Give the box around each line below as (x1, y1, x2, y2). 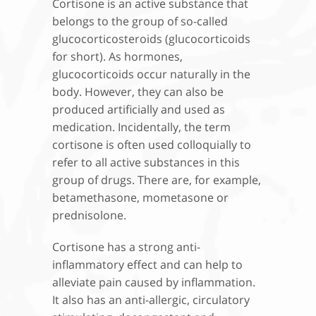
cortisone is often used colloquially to (52, 137, 251, 153)
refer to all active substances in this (52, 154, 240, 171)
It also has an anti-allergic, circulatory (52, 292, 250, 308)
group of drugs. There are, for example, (52, 172, 261, 188)
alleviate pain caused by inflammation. (52, 274, 255, 291)
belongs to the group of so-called (52, 13, 228, 30)
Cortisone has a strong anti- (52, 239, 200, 255)
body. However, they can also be (52, 84, 224, 100)
